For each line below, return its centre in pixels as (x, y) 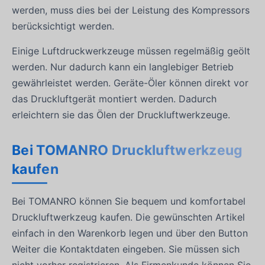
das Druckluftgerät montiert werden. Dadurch (114, 98)
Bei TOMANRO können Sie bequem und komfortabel (129, 201)
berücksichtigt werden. (63, 26)
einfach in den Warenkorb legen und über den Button (130, 233)
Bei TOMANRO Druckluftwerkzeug (127, 151)
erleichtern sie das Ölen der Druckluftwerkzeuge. (121, 114)
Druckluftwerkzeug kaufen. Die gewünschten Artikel (128, 217)
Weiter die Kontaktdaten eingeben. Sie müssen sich (126, 249)
